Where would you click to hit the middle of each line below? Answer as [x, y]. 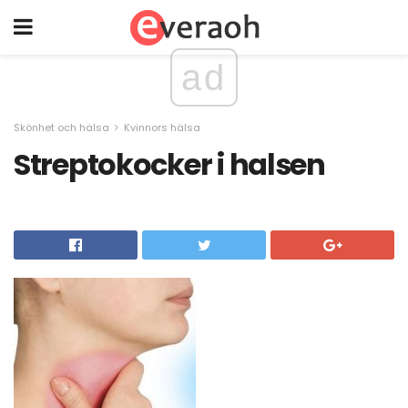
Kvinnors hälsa [162, 127]
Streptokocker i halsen [169, 164]
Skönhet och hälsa [61, 127]
